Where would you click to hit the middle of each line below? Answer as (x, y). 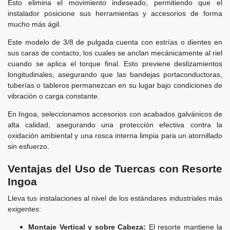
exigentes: (24, 209)
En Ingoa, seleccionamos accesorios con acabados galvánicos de (115, 114)
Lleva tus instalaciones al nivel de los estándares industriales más (115, 198)
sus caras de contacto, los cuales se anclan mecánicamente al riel (115, 53)
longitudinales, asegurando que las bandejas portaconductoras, (115, 74)
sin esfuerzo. (28, 146)
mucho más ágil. (34, 24)
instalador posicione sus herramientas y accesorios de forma (115, 13)
